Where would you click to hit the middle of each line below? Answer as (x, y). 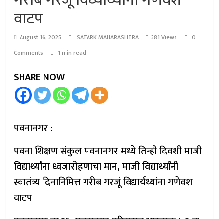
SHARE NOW (39, 77)
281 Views (164, 37)
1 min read (72, 53)
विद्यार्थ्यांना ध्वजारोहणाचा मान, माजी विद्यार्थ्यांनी (96, 167)
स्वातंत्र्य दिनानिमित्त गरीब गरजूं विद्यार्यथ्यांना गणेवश (103, 182)
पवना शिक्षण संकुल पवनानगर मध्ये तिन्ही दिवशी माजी (108, 151)
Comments (29, 53)
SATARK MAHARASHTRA (109, 37)
